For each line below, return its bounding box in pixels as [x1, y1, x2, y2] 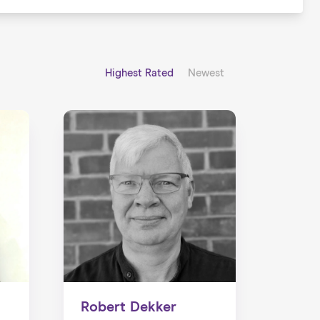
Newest [187, 68, 224, 79]
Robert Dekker [80, 299, 176, 314]
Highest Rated [104, 68, 176, 79]
